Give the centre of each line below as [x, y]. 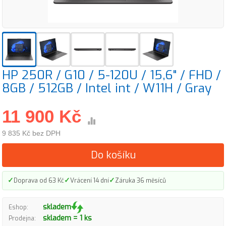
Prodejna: [22, 218]
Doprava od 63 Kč [39, 180]
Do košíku [113, 155]
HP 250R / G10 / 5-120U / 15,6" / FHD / [111, 75]
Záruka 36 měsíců [140, 180]
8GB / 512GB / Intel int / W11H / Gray [107, 88]
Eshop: [18, 207]
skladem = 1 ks [67, 218]
